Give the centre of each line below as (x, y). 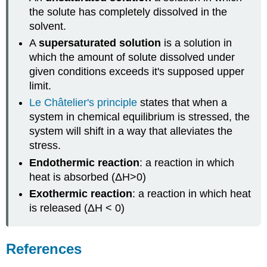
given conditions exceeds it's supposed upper (137, 71)
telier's (79, 103)
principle (117, 103)
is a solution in (197, 43)
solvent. (48, 26)
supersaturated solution (100, 43)
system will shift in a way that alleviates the (131, 131)
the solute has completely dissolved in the (128, 12)
